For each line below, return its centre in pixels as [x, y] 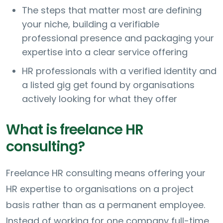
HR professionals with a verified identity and [119, 71]
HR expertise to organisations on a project [100, 189]
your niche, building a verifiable [91, 24]
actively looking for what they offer [100, 99]
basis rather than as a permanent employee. [106, 205]
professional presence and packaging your [118, 38]
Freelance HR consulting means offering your [106, 173]
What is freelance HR [75, 129]
